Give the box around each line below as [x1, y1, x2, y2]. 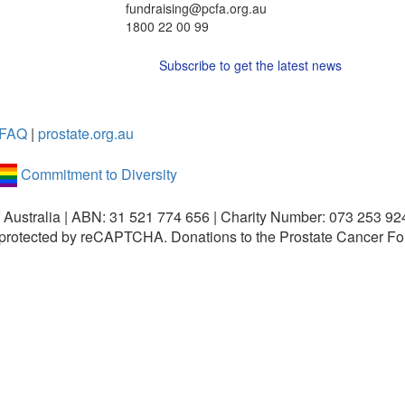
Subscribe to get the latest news [159, 56, 342, 75]
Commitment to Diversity [21, 163, 177, 184]
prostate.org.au [38, 123, 134, 145]
